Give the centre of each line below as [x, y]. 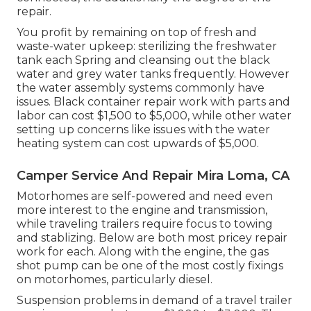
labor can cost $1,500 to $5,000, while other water [154, 116]
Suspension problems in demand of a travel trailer [154, 301]
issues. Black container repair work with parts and [153, 102]
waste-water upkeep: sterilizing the [116, 47]
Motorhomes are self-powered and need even [145, 196]
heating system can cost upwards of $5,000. [138, 144]
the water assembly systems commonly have [141, 88]
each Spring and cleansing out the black [156, 60]
